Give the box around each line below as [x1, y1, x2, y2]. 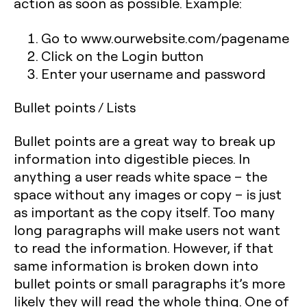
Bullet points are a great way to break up [14, 132, 275, 149]
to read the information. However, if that [14, 238, 273, 256]
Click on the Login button [41, 47, 204, 64]
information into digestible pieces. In [14, 149, 250, 167]
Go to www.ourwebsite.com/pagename [41, 29, 289, 47]
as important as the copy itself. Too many [14, 203, 275, 221]
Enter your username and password [41, 64, 266, 82]
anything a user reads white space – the [14, 167, 267, 185]
